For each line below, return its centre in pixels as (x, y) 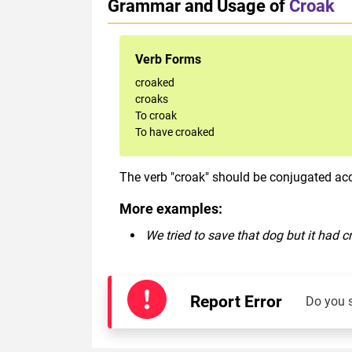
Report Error (236, 301)
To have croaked (175, 132)
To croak (156, 115)
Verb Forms (168, 59)
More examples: (171, 209)
